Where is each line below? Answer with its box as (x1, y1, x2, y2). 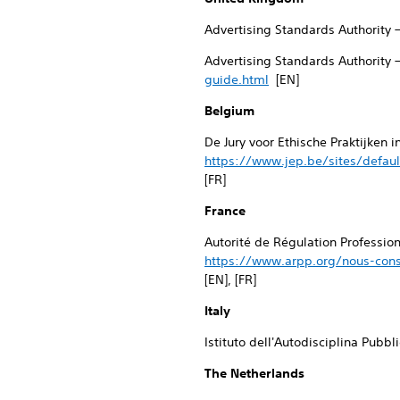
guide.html (204, 71, 269, 87)
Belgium (204, 102, 254, 119)
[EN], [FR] (204, 271, 256, 287)
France (204, 202, 246, 219)
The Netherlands (204, 364, 304, 381)
